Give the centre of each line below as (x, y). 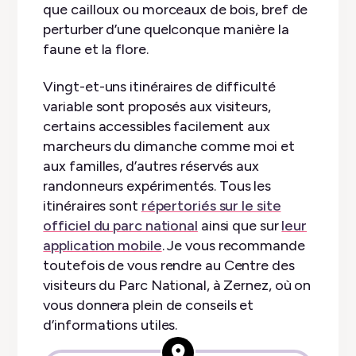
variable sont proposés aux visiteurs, (157, 107)
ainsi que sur (240, 226)
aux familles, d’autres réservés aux (151, 166)
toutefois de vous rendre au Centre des (169, 266)
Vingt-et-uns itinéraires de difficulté (159, 87)
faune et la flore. (96, 49)
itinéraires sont (92, 206)
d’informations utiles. (110, 325)
